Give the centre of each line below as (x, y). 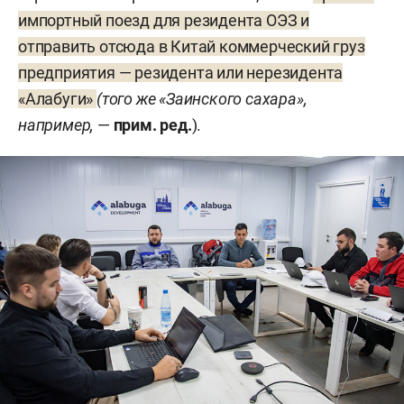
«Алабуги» (56, 98)
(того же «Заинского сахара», (202, 98)
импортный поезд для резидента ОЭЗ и (164, 20)
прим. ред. (152, 124)
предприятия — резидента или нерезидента (181, 72)
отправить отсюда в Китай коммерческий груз (192, 46)
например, (56, 124)
